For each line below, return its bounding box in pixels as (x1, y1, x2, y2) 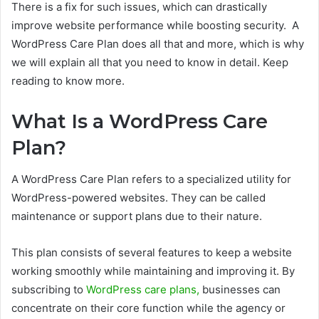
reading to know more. (11, 73, 125, 88)
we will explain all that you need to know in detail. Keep (11, 55, 288, 69)
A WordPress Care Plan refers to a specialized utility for (11, 172, 291, 187)
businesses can (199, 283, 281, 297)
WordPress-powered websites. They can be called (11, 191, 266, 205)
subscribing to (11, 283, 86, 297)
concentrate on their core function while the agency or (11, 301, 286, 315)
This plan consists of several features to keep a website (11, 246, 292, 260)
